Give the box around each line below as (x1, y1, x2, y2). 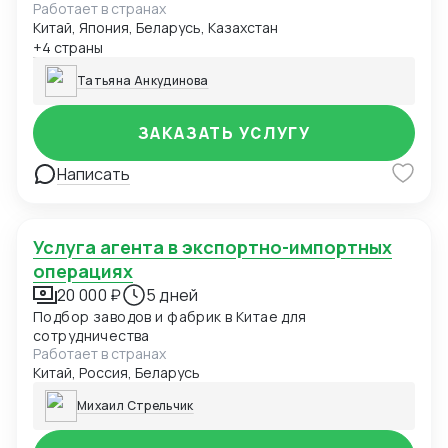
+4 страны (33, 38, 103, 58)
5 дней (145, 284, 199, 307)
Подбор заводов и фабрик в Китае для (33, 307, 307, 327)
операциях (33, 259, 133, 284)
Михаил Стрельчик (77, 397, 194, 415)
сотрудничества (33, 326, 150, 346)
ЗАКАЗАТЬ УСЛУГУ (137, 122, 311, 145)
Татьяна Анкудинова (77, 72, 209, 90)
